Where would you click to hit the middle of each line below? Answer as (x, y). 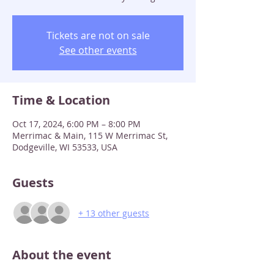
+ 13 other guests (114, 213)
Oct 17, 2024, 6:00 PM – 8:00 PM (76, 124)
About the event (62, 255)
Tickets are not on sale (98, 35)
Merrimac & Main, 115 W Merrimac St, (90, 135)
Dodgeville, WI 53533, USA (65, 147)
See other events (98, 50)
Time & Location (61, 100)
